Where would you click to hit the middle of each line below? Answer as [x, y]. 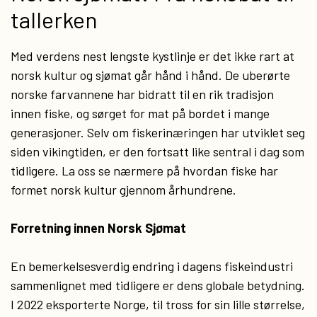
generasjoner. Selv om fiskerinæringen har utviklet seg [158, 132]
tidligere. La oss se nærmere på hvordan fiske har [144, 171]
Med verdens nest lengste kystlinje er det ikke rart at [152, 56]
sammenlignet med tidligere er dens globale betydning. [158, 285]
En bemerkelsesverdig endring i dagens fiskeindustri [152, 266]
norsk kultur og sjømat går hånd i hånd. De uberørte [150, 75]
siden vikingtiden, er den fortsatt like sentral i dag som [157, 151]
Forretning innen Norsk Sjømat [98, 228]
